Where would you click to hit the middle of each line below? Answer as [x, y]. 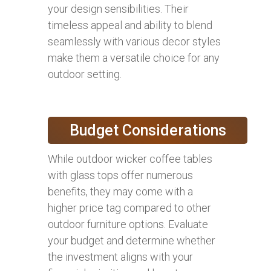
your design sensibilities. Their [118, 8]
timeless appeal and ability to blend [130, 25]
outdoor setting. [85, 74]
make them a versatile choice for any [134, 57]
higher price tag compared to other [129, 207]
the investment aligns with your [120, 256]
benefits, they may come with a [120, 191]
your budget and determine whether [132, 240]
